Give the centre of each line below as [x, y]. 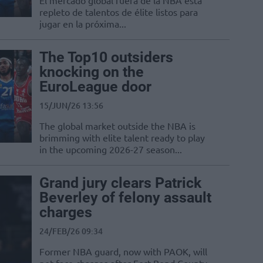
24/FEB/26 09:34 [71, 231]
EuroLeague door [95, 87]
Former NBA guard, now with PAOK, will [123, 252]
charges [66, 213]
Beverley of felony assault [125, 198]
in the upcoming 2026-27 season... [111, 149]
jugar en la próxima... [83, 24]
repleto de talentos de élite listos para [119, 12]
